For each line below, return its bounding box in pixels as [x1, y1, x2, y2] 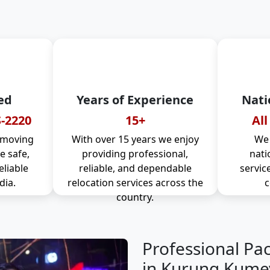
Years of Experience [77, 92, 193, 108]
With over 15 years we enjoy [71, 133, 199, 146]
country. [116, 190, 154, 204]
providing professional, [82, 147, 188, 160]
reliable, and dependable [78, 162, 192, 175]
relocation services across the [67, 176, 203, 189]
